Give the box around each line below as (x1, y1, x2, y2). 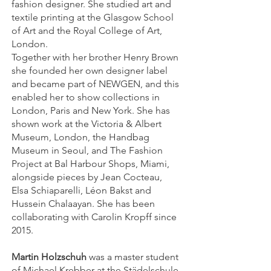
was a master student (87, 251, 178, 263)
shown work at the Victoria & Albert (11, 118, 162, 129)
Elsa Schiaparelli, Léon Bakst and (11, 184, 151, 196)
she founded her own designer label (11, 65, 168, 76)
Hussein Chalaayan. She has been (11, 198, 155, 209)
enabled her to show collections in (11, 91, 160, 103)
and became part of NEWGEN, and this (11, 78, 179, 90)
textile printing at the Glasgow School (11, 11, 174, 23)
